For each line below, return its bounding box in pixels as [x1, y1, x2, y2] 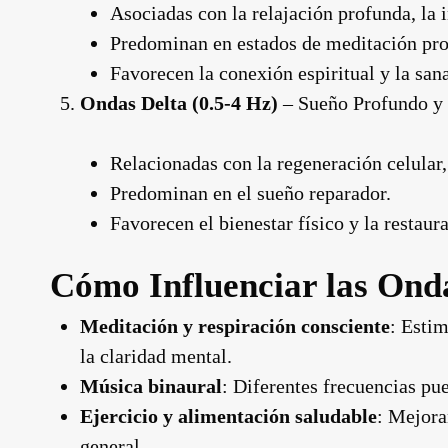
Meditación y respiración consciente [80, 315, 390, 337]
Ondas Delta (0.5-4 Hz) [80, 92, 278, 114]
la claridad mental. [80, 345, 232, 367]
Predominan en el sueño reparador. [110, 182, 391, 204]
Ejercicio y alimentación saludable [80, 405, 377, 427]
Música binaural [80, 375, 222, 397]
